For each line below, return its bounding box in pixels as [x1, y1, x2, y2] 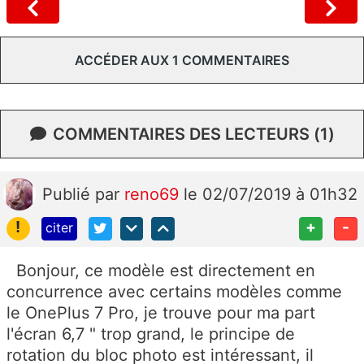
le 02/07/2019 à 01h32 [184, 184, 357, 205]
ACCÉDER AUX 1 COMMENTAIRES [75, 52, 289, 69]
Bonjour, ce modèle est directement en [6, 260, 315, 280]
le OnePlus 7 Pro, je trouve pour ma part [6, 302, 315, 323]
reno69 [124, 184, 184, 205]
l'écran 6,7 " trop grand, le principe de [6, 323, 295, 344]
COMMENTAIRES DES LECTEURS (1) [52, 124, 335, 145]
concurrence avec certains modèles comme [6, 281, 342, 301]
